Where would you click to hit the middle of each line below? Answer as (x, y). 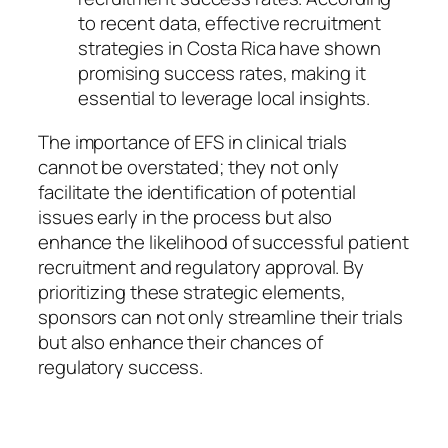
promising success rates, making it (222, 73)
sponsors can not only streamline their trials (220, 316)
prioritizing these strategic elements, (192, 291)
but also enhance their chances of (180, 341)
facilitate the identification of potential (197, 191)
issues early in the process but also (185, 216)
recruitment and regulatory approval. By (201, 266)
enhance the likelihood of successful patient (223, 241)
